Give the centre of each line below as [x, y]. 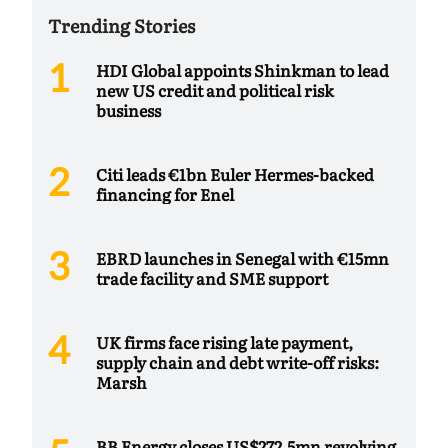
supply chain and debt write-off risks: [237, 361]
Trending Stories [121, 25]
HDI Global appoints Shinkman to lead [242, 69]
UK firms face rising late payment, [224, 341]
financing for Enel [165, 193]
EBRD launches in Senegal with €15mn [242, 257]
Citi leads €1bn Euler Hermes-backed [235, 173]
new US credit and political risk [215, 89]
